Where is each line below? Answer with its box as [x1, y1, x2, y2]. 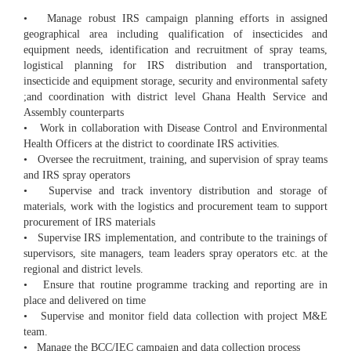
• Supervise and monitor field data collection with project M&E [24, 310, 327, 323]
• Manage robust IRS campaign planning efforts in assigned [24, 13, 327, 25]
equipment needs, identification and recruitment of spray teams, [24, 44, 327, 56]
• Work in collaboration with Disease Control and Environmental [24, 122, 327, 135]
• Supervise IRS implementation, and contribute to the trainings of [24, 232, 327, 244]
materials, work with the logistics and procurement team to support [24, 201, 327, 213]
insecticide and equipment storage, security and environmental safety [24, 75, 327, 88]
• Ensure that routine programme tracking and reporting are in [24, 279, 327, 291]
